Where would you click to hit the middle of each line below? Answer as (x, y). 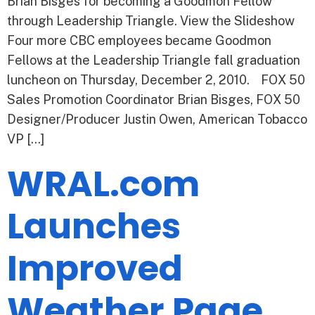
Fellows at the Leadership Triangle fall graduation (154, 60)
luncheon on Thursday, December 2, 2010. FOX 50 (156, 80)
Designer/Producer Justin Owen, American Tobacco (157, 120)
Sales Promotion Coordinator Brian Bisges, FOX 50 (154, 100)
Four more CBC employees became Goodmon (139, 41)
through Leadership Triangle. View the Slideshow (151, 21)
